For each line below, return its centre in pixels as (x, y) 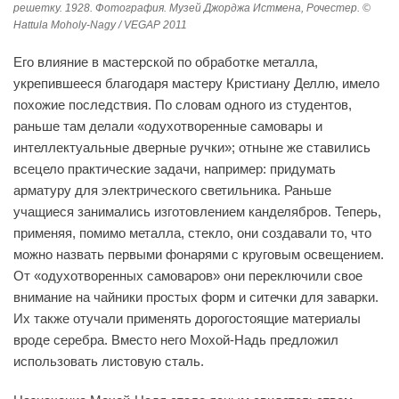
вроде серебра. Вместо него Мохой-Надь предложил (176, 339)
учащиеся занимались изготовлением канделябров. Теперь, (197, 211)
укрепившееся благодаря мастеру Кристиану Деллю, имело (196, 83)
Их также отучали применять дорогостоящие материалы (187, 318)
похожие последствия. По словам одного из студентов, (183, 104)
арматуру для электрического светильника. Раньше (172, 190)
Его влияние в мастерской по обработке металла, (166, 61)
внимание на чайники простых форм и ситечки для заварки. (196, 297)
